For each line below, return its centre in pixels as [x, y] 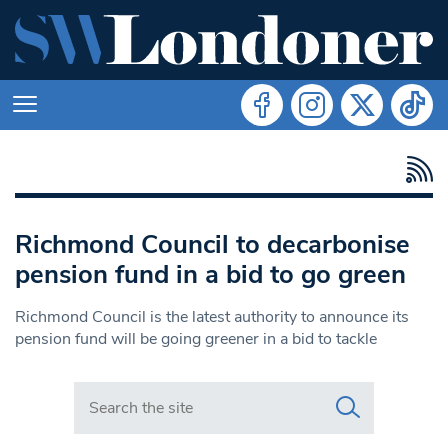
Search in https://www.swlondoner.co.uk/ [219, 391]
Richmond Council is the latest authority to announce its [212, 316]
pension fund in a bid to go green [210, 274]
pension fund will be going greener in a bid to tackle [196, 338]
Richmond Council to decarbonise [212, 244]
